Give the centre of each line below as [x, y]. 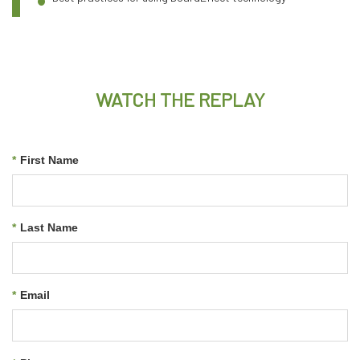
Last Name [49, 228]
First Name [49, 160]
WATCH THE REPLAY [180, 99]
